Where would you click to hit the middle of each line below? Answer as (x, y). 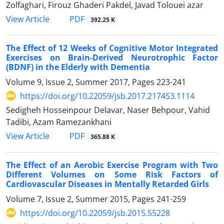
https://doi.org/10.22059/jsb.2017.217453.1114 (107, 96)
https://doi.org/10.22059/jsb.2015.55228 (95, 213)
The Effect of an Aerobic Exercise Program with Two (112, 165)
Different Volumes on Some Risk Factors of (112, 174)
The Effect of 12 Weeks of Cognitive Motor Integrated (112, 48)
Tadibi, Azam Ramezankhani (59, 122)
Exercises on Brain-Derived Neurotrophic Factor (112, 57)
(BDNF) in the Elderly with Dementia (78, 67)
